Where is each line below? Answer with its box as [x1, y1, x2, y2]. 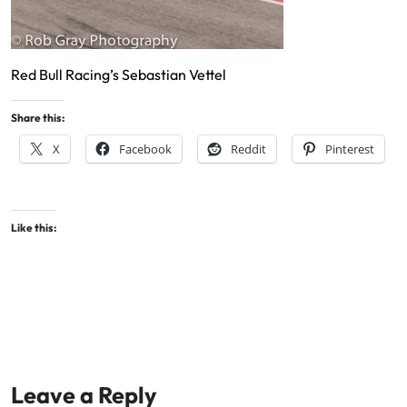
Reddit [231, 141, 266, 158]
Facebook [119, 141, 172, 158]
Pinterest [325, 141, 374, 158]
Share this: [11, 111, 65, 125]
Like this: [11, 221, 56, 235]
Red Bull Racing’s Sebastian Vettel [11, 65, 226, 84]
